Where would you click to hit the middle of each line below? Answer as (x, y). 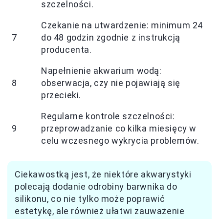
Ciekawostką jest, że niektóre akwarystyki (103, 175)
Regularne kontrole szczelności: (108, 116)
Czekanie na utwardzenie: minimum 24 (122, 25)
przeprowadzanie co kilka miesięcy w (119, 129)
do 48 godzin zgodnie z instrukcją (111, 38)
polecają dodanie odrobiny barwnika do (96, 187)
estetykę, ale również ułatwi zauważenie (100, 211)
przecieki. (61, 95)
